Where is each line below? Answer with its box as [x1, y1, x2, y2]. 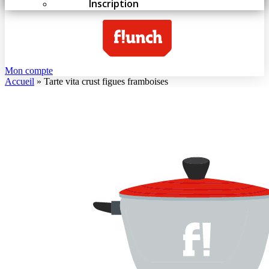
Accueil [5, 76, 34, 87]
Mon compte [5, 65, 53, 76]
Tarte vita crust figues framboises [44, 76, 168, 87]
